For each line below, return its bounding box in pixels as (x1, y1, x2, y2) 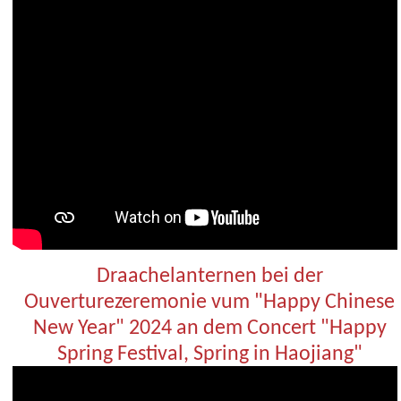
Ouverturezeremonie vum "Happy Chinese (24, 292, 395, 313)
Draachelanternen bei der (96, 266, 323, 287)
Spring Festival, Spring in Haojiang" (56, 344, 363, 365)
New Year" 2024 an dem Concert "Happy (32, 318, 387, 339)
